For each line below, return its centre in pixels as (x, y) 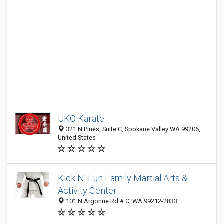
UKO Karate (81, 119)
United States (77, 138)
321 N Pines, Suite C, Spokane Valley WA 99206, (132, 129)
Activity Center (87, 191)
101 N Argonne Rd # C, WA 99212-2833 (121, 201)
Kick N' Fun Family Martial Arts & (123, 178)
